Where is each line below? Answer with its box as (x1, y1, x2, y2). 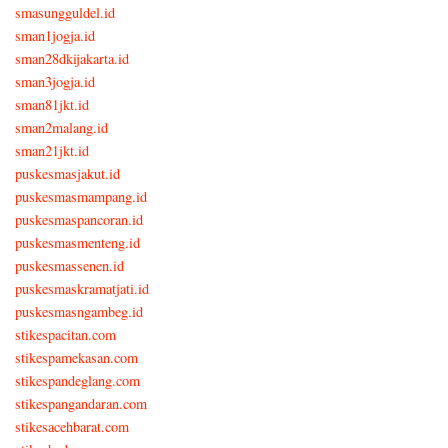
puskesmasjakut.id (15, 163, 120, 183)
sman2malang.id (15, 117, 108, 137)
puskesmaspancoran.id (15, 209, 143, 229)
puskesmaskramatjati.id (15, 278, 149, 298)
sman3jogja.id (15, 71, 95, 91)
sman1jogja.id (15, 25, 95, 45)
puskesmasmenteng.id (15, 232, 140, 252)
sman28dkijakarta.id (15, 48, 129, 68)
